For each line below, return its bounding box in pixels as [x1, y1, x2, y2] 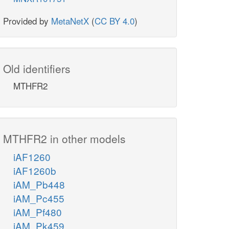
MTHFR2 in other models [3, 131, 126, 147]
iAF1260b [13, 164, 56, 178]
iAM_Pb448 [13, 177, 65, 192]
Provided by [3, 14, 51, 28]
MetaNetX [51, 14, 89, 28]
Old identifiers [3, 61, 71, 77]
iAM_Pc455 [13, 191, 64, 205]
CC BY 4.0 [95, 14, 134, 28]
